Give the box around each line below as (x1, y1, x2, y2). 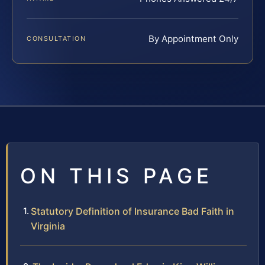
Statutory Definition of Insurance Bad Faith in (31, 205, 234, 217)
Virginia (31, 219, 65, 232)
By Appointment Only (148, 33, 238, 44)
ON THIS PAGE (20, 163, 213, 188)
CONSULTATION (27, 34, 86, 43)
